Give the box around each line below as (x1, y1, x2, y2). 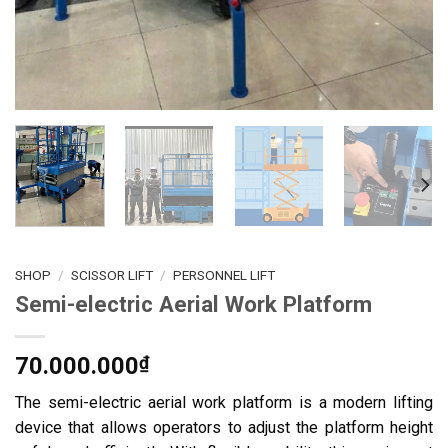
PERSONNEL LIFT (173, 267, 276, 284)
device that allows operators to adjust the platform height (15, 418, 433, 438)
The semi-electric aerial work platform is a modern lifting (15, 393, 433, 413)
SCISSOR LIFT (71, 267, 154, 284)
